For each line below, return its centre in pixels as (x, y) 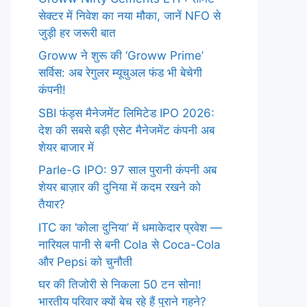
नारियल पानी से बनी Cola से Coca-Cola (130, 244)
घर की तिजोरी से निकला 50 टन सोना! (120, 284)
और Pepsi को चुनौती (85, 261)
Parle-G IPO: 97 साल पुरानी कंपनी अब (127, 170)
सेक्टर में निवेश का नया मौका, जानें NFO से (130, 15)
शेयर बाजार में (66, 147)
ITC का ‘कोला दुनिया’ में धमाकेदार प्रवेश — (130, 227)
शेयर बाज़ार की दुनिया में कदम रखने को (120, 187)
